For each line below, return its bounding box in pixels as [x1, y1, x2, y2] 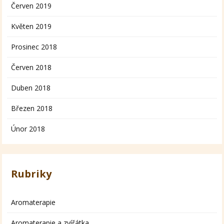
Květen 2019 [11, 21, 52, 31]
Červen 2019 [11, 1, 52, 11]
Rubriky [11, 167, 52, 181]
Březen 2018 [11, 103, 53, 113]
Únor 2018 [11, 124, 45, 134]
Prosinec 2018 [11, 42, 57, 52]
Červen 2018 [11, 62, 52, 72]
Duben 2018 [11, 83, 51, 93]
